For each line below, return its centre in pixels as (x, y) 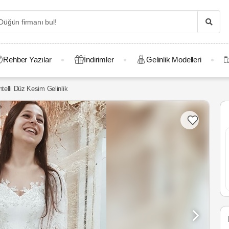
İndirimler (99, 60)
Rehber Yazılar (27, 60)
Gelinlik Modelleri (174, 60)
